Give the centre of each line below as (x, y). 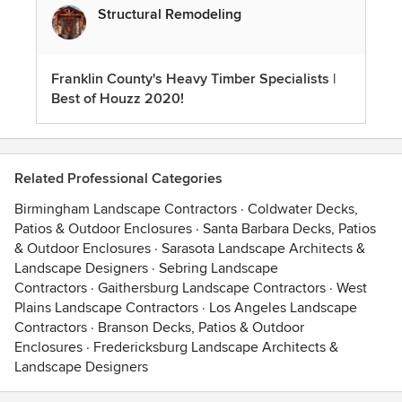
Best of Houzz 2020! (118, 99)
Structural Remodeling (170, 15)
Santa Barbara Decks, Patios (289, 229)
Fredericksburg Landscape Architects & (216, 348)
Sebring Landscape (218, 269)
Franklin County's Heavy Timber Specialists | (193, 79)
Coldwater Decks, (303, 210)
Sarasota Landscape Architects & (263, 249)
